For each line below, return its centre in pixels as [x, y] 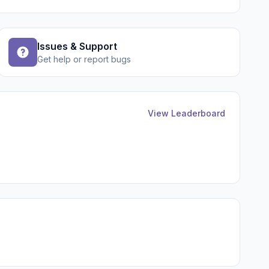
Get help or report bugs [84, 59]
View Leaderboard [186, 113]
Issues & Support [77, 46]
